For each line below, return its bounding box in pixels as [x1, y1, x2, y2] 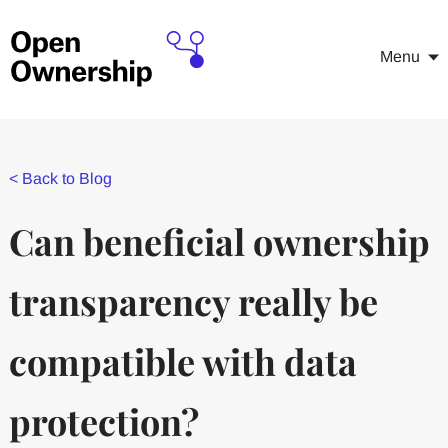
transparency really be [8, 277, 378, 325]
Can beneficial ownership [8, 217, 430, 265]
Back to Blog [21, 170, 112, 187]
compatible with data [8, 337, 357, 385]
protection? [8, 397, 199, 445]
